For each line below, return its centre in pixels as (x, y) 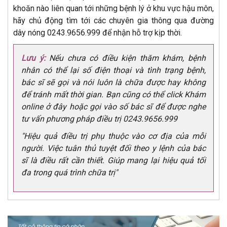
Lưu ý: (33, 58)
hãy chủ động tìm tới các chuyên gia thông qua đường (113, 20)
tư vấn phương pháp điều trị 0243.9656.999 (99, 119)
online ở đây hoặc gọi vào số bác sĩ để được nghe (113, 106)
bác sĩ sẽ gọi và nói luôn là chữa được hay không (113, 82)
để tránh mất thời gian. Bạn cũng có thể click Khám (113, 94)
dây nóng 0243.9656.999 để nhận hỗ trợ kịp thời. (98, 32)
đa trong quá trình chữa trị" (69, 172)
